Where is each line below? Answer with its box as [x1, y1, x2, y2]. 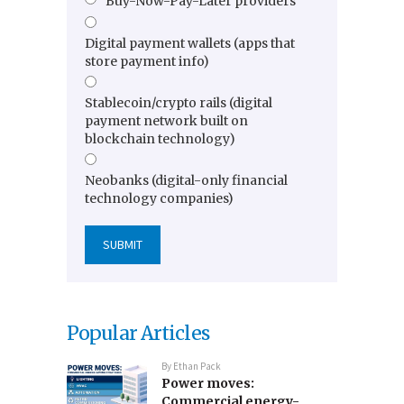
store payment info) [85, 53, 209, 70]
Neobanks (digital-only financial [85, 172, 288, 189]
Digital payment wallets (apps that [85, 35, 295, 52]
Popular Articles [67, 321, 209, 346]
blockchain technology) [85, 131, 235, 148]
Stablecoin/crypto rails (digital [85, 95, 272, 112]
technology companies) [85, 190, 234, 207]
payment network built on [85, 113, 248, 130]
